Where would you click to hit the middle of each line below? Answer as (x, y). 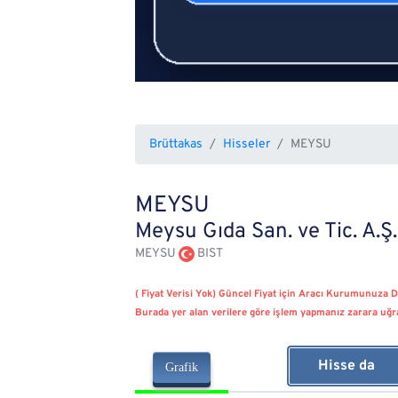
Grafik (182, 368)
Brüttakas (176, 145)
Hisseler (247, 145)
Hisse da (346, 366)
